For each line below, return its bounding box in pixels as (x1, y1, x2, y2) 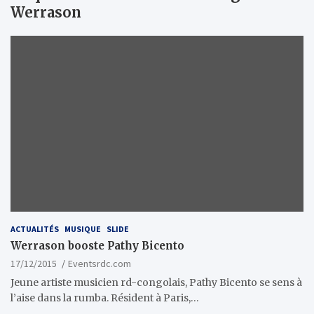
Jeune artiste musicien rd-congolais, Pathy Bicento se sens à (11, 275, 302, 289)
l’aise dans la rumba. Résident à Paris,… (11, 291, 199, 304)
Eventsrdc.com (68, 257, 131, 270)
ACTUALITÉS (11, 223, 59, 234)
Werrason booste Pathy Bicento (11, 238, 184, 252)
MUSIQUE (64, 223, 101, 234)
